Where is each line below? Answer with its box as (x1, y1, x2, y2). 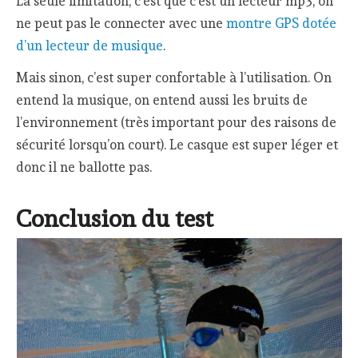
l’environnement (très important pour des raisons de (16, 114, 337, 131)
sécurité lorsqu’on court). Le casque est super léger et (16, 137, 339, 153)
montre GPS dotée (226, 14, 337, 31)
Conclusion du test (16, 205, 214, 233)
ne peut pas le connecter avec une (16, 14, 227, 31)
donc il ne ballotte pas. (16, 159, 153, 176)
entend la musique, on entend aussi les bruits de (16, 92, 308, 109)
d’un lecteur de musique (16, 37, 164, 54)
